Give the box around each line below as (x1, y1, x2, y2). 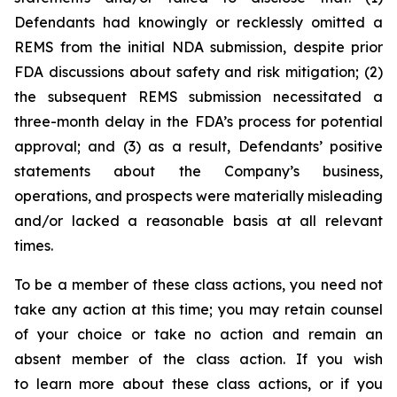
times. (14, 237, 53, 254)
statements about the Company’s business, (14, 162, 383, 180)
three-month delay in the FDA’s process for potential (14, 113, 383, 130)
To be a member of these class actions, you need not (14, 276, 383, 293)
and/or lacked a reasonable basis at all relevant (14, 212, 383, 230)
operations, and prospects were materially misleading (14, 187, 383, 205)
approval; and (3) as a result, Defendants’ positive (14, 137, 383, 155)
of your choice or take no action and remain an (14, 325, 383, 343)
